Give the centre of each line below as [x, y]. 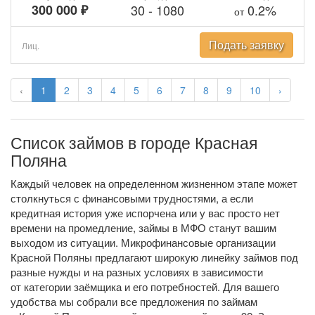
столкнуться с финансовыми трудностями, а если [132, 198]
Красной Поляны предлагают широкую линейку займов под [154, 257]
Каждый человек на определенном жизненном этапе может [154, 183]
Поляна [39, 160]
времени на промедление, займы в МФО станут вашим [143, 227]
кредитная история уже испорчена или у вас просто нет [145, 213]
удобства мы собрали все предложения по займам [134, 301]
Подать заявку [246, 45]
